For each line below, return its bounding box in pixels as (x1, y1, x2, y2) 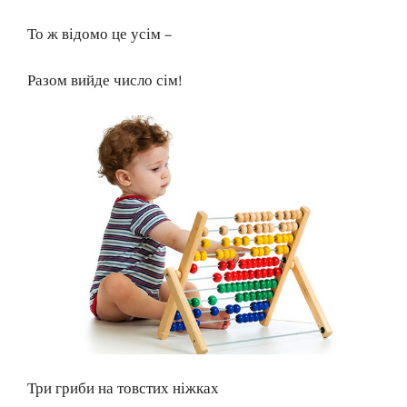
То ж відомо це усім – (27, 25, 172, 45)
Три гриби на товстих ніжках (27, 378, 219, 399)
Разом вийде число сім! (27, 70, 183, 91)
